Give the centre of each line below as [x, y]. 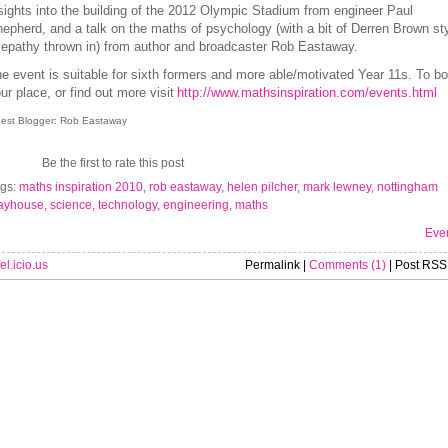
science [70, 205]
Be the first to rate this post [112, 163]
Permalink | [276, 265]
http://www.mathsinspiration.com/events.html [306, 92]
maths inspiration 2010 [80, 187]
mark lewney [336, 187]
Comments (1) [347, 265]
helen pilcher [261, 187]
